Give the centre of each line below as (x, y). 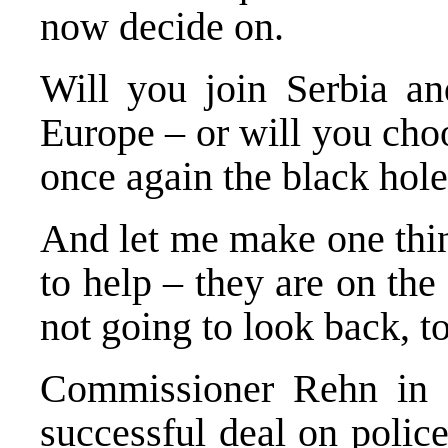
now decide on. (162, 26)
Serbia (345, 88)
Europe (103, 132)
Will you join (163, 88)
